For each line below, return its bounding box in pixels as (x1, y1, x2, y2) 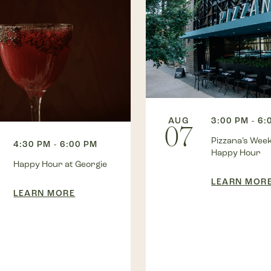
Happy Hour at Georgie (13, 159, 108, 170)
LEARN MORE (13, 188, 76, 199)
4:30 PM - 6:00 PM (13, 139, 98, 150)
